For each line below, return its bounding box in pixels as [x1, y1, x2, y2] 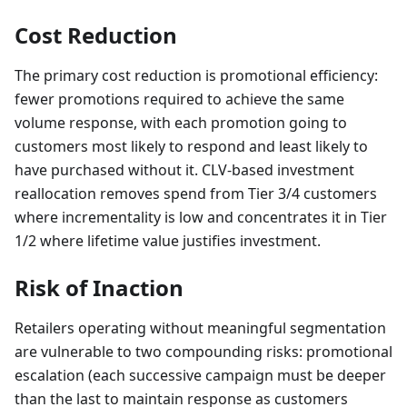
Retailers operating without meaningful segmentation [15, 317, 386, 338]
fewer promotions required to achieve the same [15, 88, 344, 109]
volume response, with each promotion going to [15, 112, 347, 133]
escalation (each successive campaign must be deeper [15, 364, 386, 385]
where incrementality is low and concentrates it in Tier [15, 206, 387, 227]
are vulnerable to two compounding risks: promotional [15, 341, 392, 362]
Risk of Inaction [15, 272, 184, 303]
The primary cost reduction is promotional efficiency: [15, 65, 378, 85]
